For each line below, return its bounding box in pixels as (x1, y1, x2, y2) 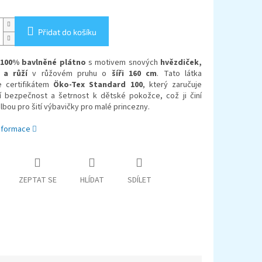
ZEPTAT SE (18, 174, 57, 187)
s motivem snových (85, 57, 161, 69)
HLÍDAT (80, 174, 104, 187)
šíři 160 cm (111, 68, 157, 80)
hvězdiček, (160, 57, 202, 69)
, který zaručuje (142, 79, 202, 91)
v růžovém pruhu (32, 68, 102, 80)
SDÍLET (127, 174, 151, 187)
